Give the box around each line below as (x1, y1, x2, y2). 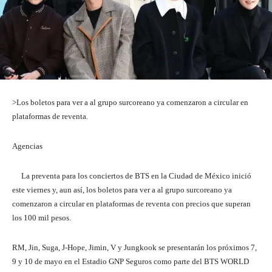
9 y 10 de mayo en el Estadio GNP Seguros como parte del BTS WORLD (12, 256, 249, 266)
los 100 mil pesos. (12, 212, 71, 222)
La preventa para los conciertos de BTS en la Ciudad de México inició (12, 171, 251, 180)
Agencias (12, 141, 42, 151)
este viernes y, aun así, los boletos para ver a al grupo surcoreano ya (12, 185, 232, 194)
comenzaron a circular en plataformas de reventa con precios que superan (12, 199, 251, 208)
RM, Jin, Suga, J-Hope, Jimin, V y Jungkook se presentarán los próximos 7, (12, 242, 257, 252)
